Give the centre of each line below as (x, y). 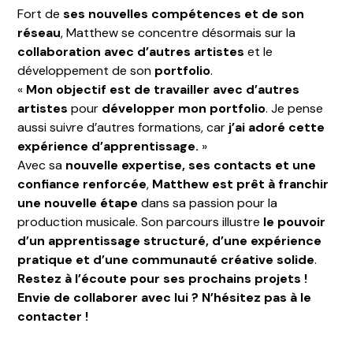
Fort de (41, 13)
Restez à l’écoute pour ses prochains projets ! (163, 278)
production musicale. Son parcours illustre (141, 221)
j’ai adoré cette (277, 127)
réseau (39, 32)
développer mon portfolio (184, 108)
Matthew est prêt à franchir (241, 184)
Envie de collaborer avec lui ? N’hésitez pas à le (165, 297)
